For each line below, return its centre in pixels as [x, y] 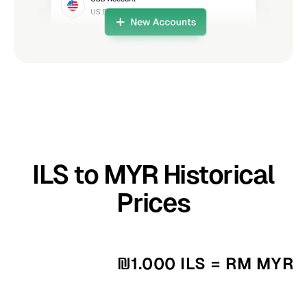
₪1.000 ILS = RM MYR [205, 263]
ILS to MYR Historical [153, 174]
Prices [153, 202]
